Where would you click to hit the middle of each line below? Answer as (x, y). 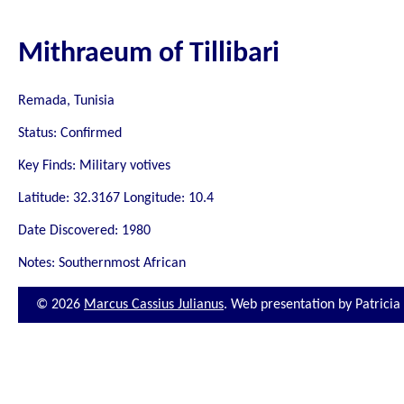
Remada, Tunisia (66, 101)
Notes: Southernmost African (102, 263)
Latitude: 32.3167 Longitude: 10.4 (116, 198)
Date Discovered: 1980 (84, 230)
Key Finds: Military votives (94, 165)
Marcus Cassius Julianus (154, 304)
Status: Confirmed (70, 133)
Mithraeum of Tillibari (149, 55)
